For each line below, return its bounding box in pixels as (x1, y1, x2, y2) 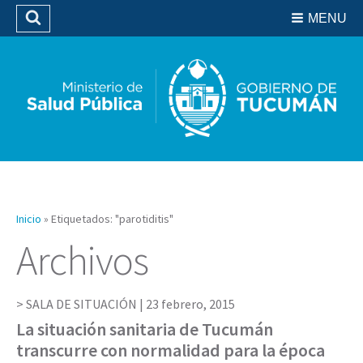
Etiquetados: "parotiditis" (51, 211, 173, 226)
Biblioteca (160, 32, 209, 46)
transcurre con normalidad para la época (16, 338, 325, 361)
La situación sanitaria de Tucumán (16, 317, 273, 340)
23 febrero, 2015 (146, 295, 235, 312)
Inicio (16, 211, 41, 226)
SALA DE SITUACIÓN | (26, 295, 146, 312)
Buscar (41, 24, 92, 43)
